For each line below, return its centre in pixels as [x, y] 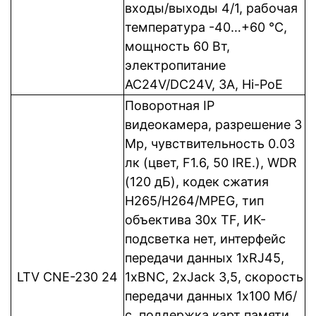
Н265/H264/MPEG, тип [194, 201]
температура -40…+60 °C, [206, 27]
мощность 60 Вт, [177, 46]
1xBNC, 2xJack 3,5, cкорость [214, 277]
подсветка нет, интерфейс [205, 239]
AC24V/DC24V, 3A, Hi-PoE [204, 84]
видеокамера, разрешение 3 [213, 124]
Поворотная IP [170, 105]
